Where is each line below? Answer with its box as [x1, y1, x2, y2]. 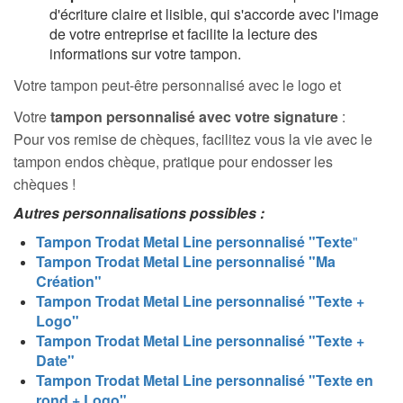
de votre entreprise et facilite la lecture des [49, 23, 318, 45]
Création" [36, 271, 102, 292]
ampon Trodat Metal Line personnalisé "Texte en [44, 370, 373, 391]
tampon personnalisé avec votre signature [50, 106, 338, 128]
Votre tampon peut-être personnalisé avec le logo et [13, 75, 341, 96]
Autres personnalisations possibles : [13, 202, 264, 224]
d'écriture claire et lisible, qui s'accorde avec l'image [49, 4, 379, 25]
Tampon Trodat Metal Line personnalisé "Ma [36, 251, 336, 273]
